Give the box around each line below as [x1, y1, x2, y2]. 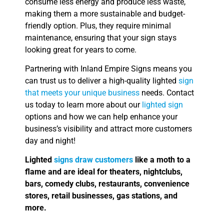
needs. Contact [139, 87, 194, 97]
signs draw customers [54, 155, 133, 165]
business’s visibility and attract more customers [25, 123, 192, 133]
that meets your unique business [25, 87, 139, 97]
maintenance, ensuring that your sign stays [25, 32, 176, 42]
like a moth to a [133, 155, 190, 165]
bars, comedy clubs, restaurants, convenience [25, 179, 189, 189]
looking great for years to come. [25, 44, 136, 54]
